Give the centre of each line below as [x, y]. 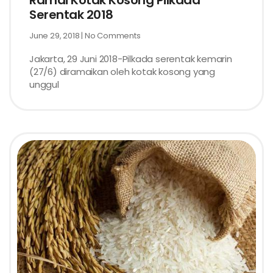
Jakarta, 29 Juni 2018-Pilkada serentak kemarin [131, 59]
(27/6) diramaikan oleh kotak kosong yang [122, 72]
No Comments [112, 36]
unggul [44, 84]
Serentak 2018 [71, 15]
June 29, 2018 [55, 36]
